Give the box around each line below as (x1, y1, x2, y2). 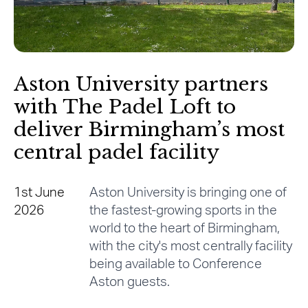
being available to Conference (89, 258, 262, 272)
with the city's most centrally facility (89, 240, 292, 254)
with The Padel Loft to (14, 95, 236, 120)
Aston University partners (14, 72, 268, 97)
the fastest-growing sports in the (89, 204, 277, 218)
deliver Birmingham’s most (14, 118, 285, 142)
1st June (14, 186, 65, 200)
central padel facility (14, 140, 219, 165)
